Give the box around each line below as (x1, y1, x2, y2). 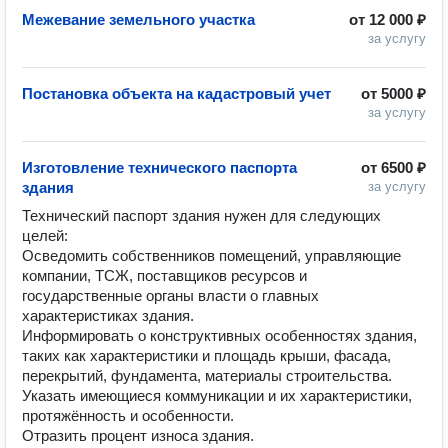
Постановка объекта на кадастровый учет (22, 85, 331, 102)
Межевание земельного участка (22, 11, 255, 28)
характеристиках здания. (22, 307, 194, 324)
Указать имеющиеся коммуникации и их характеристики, (22, 387, 412, 404)
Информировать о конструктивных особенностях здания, (22, 327, 417, 344)
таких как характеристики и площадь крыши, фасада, (22, 347, 391, 364)
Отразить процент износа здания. (22, 427, 254, 444)
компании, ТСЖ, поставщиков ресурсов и (22, 267, 307, 284)
